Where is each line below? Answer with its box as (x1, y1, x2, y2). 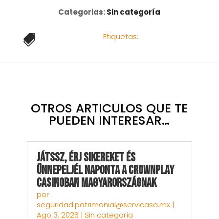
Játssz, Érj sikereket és (36, 150, 135, 166)
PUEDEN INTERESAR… (49, 112, 170, 130)
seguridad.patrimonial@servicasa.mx (36, 199, 170, 210)
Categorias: (58, 7, 107, 18)
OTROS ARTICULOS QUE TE (31, 100, 188, 117)
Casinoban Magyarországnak (36, 175, 156, 191)
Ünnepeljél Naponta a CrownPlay (36, 163, 174, 178)
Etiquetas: (103, 31, 139, 42)
